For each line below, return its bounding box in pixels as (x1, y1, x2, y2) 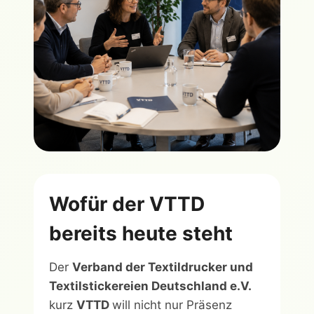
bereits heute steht (49, 221, 233, 245)
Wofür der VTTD (49, 191, 205, 216)
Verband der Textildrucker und (72, 259, 253, 274)
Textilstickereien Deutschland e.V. (49, 278, 252, 293)
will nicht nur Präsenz (112, 297, 232, 312)
